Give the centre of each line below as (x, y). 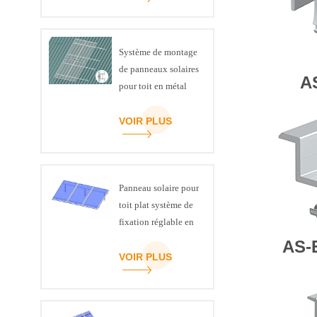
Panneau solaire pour (158, 188)
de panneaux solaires (158, 69)
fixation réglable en (156, 222)
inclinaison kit (146, 239)
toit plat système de (156, 205)
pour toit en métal (152, 86)
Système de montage (158, 52)
